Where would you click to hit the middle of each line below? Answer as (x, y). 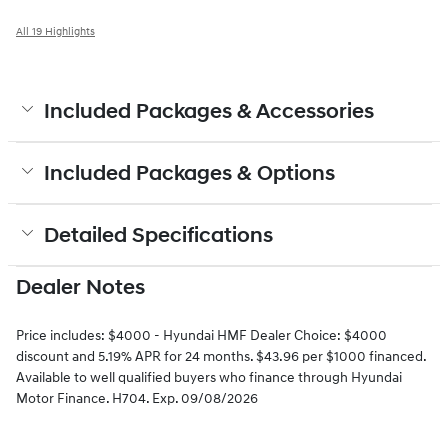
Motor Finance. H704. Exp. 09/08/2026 (137, 398)
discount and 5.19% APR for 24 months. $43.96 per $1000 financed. (221, 356)
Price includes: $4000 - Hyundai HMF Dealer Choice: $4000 (201, 335)
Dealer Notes (80, 287)
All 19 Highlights (55, 31)
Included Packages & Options (189, 173)
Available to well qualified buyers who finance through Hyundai (209, 377)
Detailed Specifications (158, 235)
